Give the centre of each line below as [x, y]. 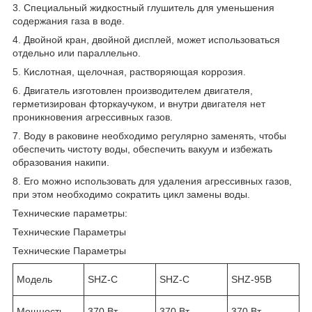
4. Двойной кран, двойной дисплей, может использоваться [146, 40]
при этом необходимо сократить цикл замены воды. [131, 195]
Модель [34, 280]
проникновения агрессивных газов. [93, 117]
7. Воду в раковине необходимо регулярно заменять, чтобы [149, 136]
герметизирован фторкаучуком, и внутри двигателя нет [139, 104]
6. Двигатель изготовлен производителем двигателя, [133, 91]
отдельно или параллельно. [77, 53]
